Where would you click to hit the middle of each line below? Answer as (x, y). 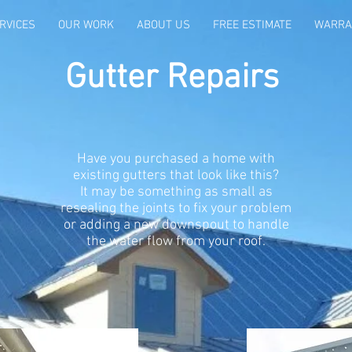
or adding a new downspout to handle (176, 225)
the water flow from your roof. (176, 242)
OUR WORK (86, 25)
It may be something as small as (176, 192)
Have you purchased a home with (176, 159)
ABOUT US (163, 25)
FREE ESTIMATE (252, 25)
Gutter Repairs (172, 79)
